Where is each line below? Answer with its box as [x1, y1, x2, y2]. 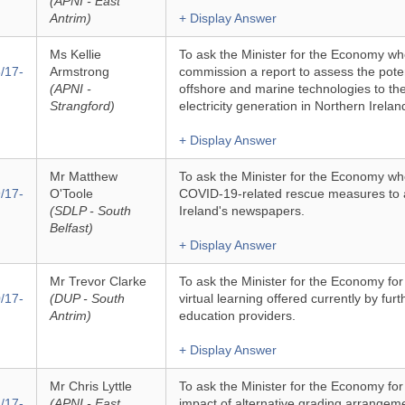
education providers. [178, 308, 296, 323]
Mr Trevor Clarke [49, 274, 146, 288]
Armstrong [49, 64, 109, 79]
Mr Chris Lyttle [49, 379, 132, 393]
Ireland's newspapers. [178, 203, 305, 218]
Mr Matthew [49, 169, 118, 184]
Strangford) [49, 99, 115, 113]
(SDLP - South [49, 203, 131, 218]
